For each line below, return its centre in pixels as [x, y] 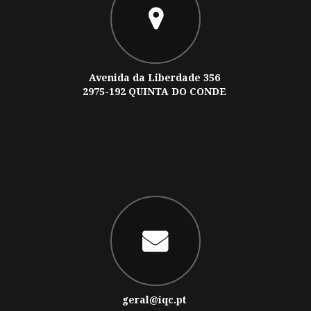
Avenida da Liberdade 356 [155, 77]
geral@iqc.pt [154, 300]
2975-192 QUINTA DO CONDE [155, 91]
